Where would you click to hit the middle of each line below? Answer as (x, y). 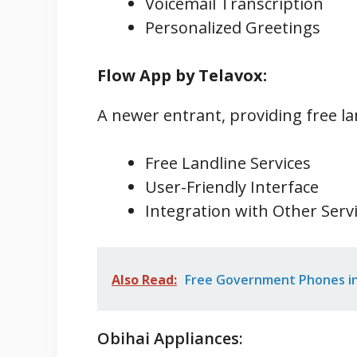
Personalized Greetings (233, 27)
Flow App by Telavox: (182, 75)
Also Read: (144, 279)
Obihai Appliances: (170, 338)
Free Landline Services (228, 163)
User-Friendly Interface (232, 186)
